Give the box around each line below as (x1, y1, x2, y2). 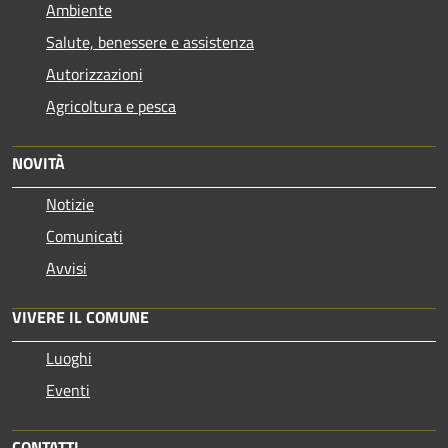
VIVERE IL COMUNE (12, 305, 149, 330)
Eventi (46, 378, 90, 403)
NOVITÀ (12, 151, 65, 176)
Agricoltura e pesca (46, 94, 176, 119)
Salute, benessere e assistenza (46, 30, 254, 55)
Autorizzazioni (46, 62, 143, 87)
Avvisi (46, 256, 87, 281)
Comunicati (46, 224, 123, 249)
